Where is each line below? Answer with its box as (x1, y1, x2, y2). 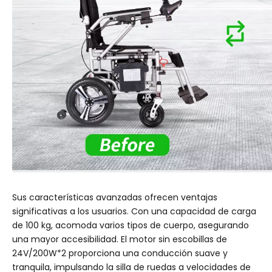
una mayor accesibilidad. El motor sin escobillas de (12, 233, 227, 245)
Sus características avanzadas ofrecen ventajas (12, 191, 217, 203)
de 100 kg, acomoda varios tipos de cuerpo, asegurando (12, 219, 249, 231)
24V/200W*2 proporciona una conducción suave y (12, 247, 228, 259)
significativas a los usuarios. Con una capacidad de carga (12, 205, 256, 217)
